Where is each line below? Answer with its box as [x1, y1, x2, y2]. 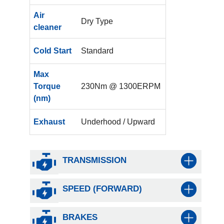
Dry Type [81, 16, 113, 25]
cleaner [33, 22, 61, 31]
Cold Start [33, 46, 71, 55]
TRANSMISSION [62, 155, 126, 165]
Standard [81, 46, 114, 55]
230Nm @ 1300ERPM [81, 81, 161, 90]
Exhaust [33, 117, 65, 126]
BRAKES [62, 212, 97, 222]
